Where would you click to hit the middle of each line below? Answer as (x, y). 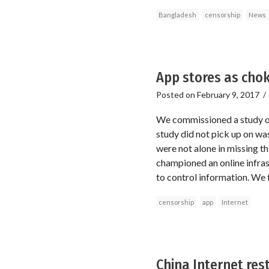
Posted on (176, 94)
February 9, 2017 (228, 94)
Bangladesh (177, 14)
